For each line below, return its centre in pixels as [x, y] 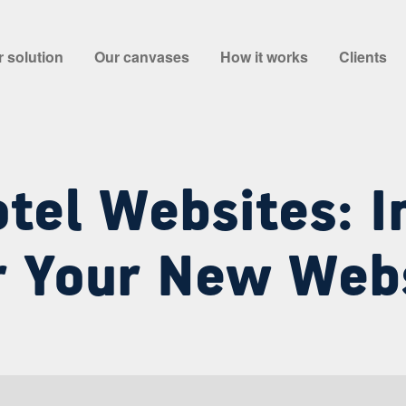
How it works [264, 57]
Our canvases [142, 57]
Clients [363, 57]
